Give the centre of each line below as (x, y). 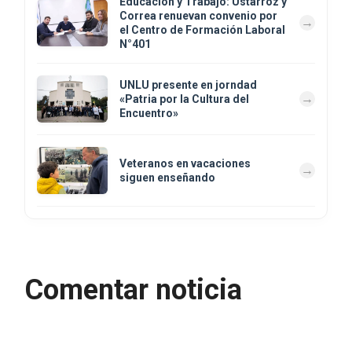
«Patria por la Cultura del (184, 99)
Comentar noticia (133, 290)
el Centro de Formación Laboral (202, 30)
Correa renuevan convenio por (198, 16)
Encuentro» (149, 114)
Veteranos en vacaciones (185, 164)
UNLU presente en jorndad (188, 85)
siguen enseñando (167, 178)
